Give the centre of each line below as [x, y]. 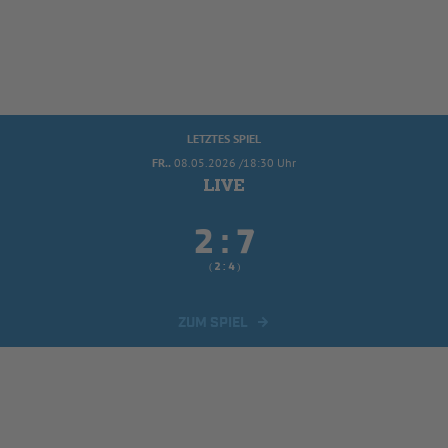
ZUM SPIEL [213, 323]
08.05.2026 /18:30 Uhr [235, 163]
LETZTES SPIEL [224, 139]
